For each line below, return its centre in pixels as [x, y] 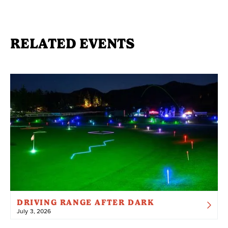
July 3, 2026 [34, 211]
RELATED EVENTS [72, 44]
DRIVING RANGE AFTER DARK [86, 202]
